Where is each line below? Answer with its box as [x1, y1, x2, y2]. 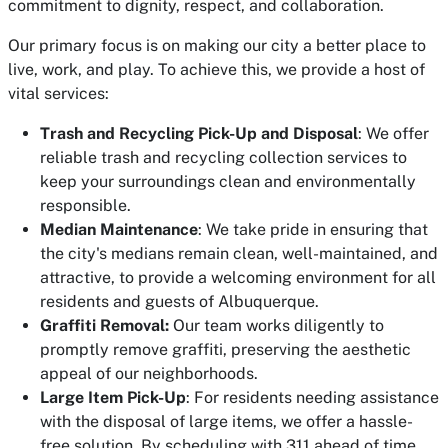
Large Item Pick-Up [40, 388, 186, 407]
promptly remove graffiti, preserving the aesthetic [40, 340, 411, 359]
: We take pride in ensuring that [198, 220, 428, 239]
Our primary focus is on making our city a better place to [8, 36, 426, 55]
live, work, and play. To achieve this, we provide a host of [8, 60, 425, 79]
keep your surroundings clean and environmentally [40, 172, 416, 191]
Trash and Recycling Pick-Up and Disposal [40, 124, 358, 143]
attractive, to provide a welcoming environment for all [40, 268, 436, 287]
